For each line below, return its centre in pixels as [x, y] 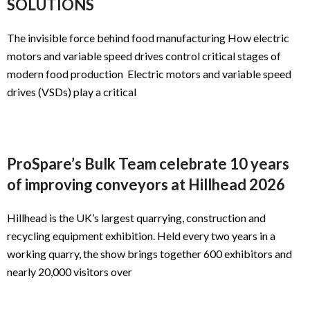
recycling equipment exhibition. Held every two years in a [141, 236]
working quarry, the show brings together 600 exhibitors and [149, 254]
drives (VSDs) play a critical [72, 92]
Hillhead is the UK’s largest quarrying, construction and [136, 218]
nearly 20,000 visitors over [70, 272]
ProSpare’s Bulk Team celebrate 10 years [148, 164]
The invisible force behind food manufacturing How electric [148, 38]
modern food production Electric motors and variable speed [149, 74]
